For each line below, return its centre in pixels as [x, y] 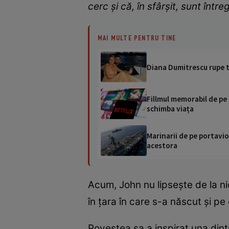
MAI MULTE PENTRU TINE [137, 38]
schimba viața [170, 109]
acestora [162, 146]
